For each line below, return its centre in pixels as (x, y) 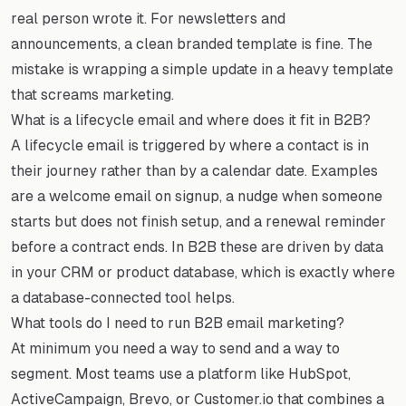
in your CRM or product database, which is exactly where (203, 272)
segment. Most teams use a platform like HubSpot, (181, 373)
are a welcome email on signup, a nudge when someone (197, 196)
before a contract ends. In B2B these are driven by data (197, 246)
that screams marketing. (92, 94)
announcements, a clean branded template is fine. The (192, 43)
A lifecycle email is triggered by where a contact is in (190, 145)
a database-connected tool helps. (123, 297)
